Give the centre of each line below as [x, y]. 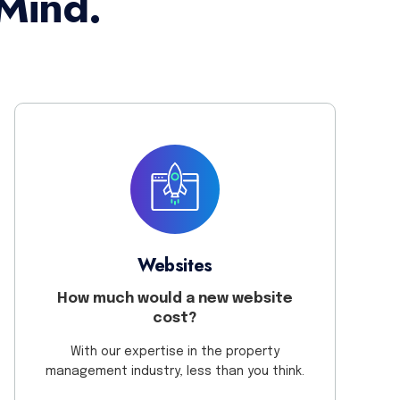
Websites [175, 266]
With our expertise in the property [175, 351]
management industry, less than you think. [175, 371]
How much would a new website [175, 299]
